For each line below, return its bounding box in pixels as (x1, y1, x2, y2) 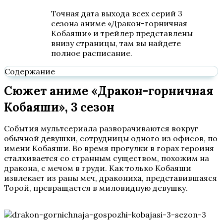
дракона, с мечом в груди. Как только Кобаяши (4, 163, 191, 173)
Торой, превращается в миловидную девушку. (4, 183, 188, 193)
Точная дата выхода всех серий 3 (51, 8, 182, 18)
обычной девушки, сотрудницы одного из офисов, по (4, 133, 218, 143)
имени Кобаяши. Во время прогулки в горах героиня (4, 143, 214, 153)
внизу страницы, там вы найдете (51, 38, 181, 48)
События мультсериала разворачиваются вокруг (4, 123, 198, 133)
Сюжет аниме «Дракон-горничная (4, 83, 214, 99)
